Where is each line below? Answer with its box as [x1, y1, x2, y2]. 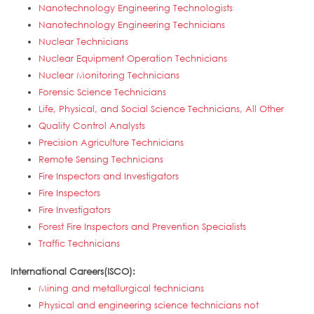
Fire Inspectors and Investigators [39, 170, 179, 182]
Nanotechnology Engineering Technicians [39, 19, 225, 31]
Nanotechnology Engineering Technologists [39, 2, 233, 14]
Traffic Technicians [39, 238, 120, 250]
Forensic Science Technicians [39, 86, 166, 98]
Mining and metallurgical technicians [39, 282, 204, 294]
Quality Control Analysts [39, 120, 145, 132]
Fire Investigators [39, 204, 111, 216]
